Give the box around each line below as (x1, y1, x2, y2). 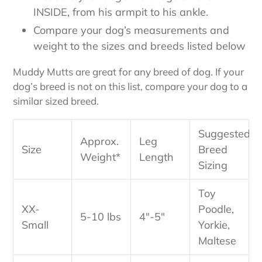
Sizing (198, 158, 227, 173)
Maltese (198, 234, 236, 248)
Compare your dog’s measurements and (33, 23, 229, 37)
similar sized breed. (13, 94, 99, 107)
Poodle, (198, 202, 234, 216)
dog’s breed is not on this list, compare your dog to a (13, 80, 247, 92)
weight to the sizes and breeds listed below (33, 39, 246, 53)
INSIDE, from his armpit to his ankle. (33, 5, 208, 19)
